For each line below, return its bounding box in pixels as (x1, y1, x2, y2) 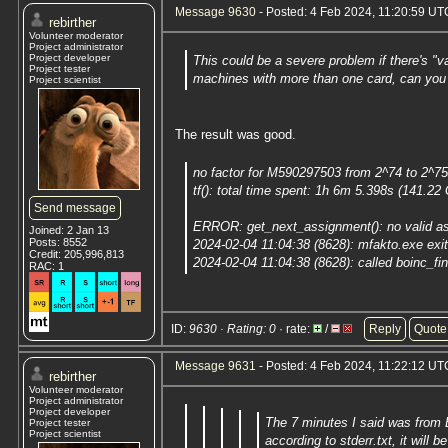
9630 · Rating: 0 (189, 322, 276, 336)
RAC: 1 (29, 260, 64, 272)
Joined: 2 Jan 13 (29, 224, 109, 236)
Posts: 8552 (29, 236, 87, 248)
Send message (34, 201, 116, 215)
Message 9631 (175, 359, 256, 373)
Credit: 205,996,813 (29, 248, 124, 260)
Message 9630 (175, 5, 256, 19)
